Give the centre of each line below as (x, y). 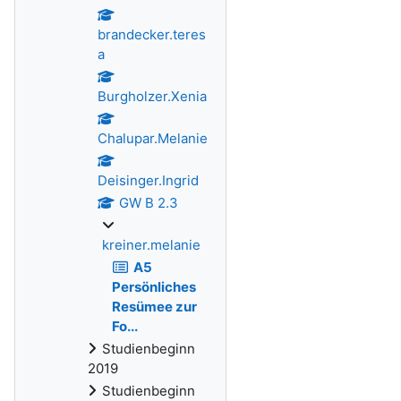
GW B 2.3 (148, 203)
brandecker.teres (152, 34)
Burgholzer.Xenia (152, 96)
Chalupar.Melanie (153, 138)
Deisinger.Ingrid (148, 180)
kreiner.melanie (151, 245)
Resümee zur (154, 307)
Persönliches (154, 287)
